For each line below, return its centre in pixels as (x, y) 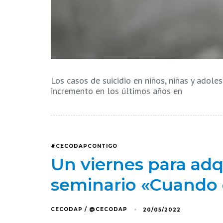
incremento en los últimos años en (116, 91)
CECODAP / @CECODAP (89, 210)
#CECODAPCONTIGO (84, 146)
